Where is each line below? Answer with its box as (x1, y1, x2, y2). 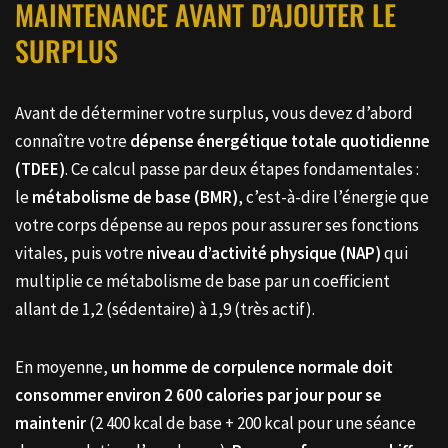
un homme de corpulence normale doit (111, 355, 393, 378)
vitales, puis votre (15, 241, 147, 264)
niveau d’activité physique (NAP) (147, 241, 381, 264)
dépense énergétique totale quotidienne (130, 129, 430, 152)
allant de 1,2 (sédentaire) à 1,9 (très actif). (15, 297, 315, 320)
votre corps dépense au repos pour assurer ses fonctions (15, 213, 419, 236)
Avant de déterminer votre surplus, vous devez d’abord (15, 101, 413, 124)
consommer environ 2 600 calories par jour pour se (15, 383, 382, 406)
